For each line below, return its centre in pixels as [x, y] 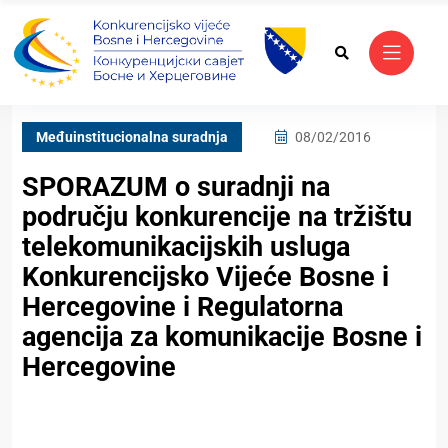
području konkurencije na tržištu [217, 217]
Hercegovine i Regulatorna [182, 307]
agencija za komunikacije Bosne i [222, 337]
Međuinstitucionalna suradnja [132, 137]
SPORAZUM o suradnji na [176, 187]
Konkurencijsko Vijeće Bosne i [205, 277]
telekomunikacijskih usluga [186, 247]
